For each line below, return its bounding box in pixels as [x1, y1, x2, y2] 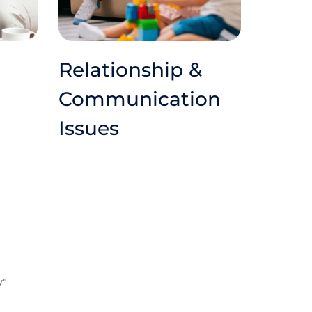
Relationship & [58, 58, 202, 82]
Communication [58, 87, 221, 111]
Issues [58, 116, 119, 141]
